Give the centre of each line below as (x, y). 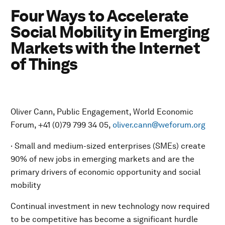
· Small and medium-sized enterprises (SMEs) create (108, 146)
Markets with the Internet (105, 48)
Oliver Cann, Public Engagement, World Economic (102, 112)
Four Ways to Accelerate (100, 16)
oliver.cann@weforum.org (159, 125)
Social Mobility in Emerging (110, 32)
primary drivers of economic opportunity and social (105, 172)
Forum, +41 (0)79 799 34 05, (62, 125)
